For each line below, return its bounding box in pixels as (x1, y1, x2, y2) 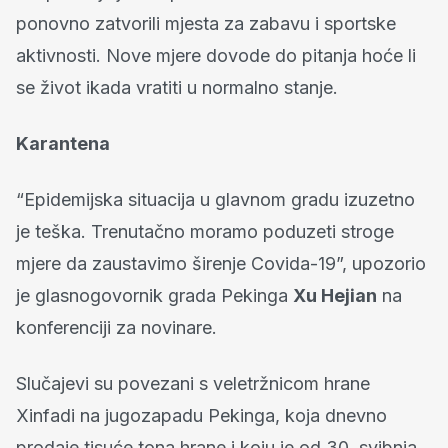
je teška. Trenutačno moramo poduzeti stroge (16, 220, 394, 242)
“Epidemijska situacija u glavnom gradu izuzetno (16, 188, 415, 210)
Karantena (16, 132, 110, 154)
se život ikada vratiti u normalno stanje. (16, 76, 338, 98)
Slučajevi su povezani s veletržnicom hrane (16, 372, 370, 394)
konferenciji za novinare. (16, 316, 217, 338)
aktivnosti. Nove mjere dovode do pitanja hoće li (16, 44, 416, 66)
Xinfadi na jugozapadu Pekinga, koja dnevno (16, 404, 387, 426)
